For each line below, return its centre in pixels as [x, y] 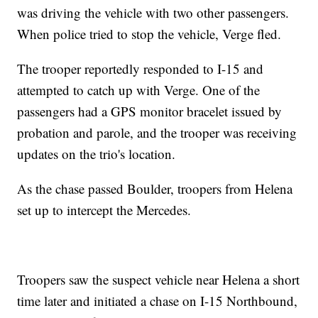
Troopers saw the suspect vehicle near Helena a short [159, 279]
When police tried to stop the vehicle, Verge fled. [149, 33]
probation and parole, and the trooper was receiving [157, 132]
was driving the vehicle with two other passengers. [153, 12]
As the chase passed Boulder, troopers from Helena [155, 188]
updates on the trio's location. [97, 153]
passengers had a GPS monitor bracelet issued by [150, 111]
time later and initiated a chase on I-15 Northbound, [158, 300]
